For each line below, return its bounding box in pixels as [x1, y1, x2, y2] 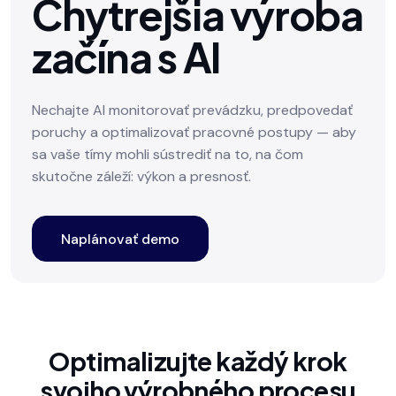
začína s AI [32, 31, 221, 82]
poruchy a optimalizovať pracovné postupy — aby [32, 123, 356, 141]
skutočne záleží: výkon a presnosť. [32, 167, 251, 186]
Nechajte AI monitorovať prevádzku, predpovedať [32, 101, 353, 119]
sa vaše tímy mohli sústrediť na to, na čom [32, 145, 303, 164]
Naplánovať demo [61, 229, 179, 248]
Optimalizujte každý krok [49, 345, 347, 377]
